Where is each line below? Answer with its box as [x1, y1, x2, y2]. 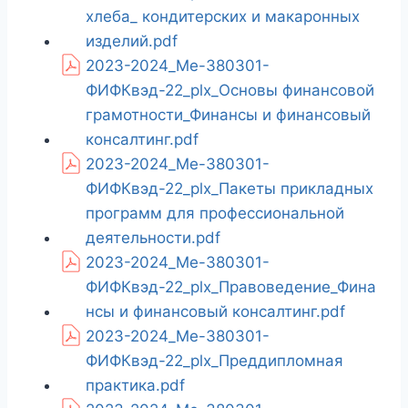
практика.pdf [86, 376, 185, 395]
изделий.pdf [86, 32, 178, 51]
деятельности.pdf [86, 229, 220, 248]
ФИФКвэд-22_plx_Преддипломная [86, 352, 343, 371]
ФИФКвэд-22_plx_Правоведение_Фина [86, 278, 376, 297]
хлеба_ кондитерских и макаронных [86, 7, 360, 26]
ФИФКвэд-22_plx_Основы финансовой [86, 81, 374, 100]
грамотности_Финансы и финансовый [86, 106, 371, 125]
